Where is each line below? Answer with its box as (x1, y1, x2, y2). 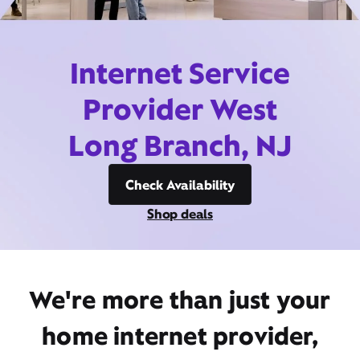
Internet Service (70, 54, 290, 92)
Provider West (83, 90, 277, 129)
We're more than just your (29, 284, 331, 316)
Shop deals (147, 205, 213, 223)
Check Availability (125, 176, 235, 194)
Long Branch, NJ (68, 126, 292, 165)
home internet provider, (42, 320, 318, 352)
